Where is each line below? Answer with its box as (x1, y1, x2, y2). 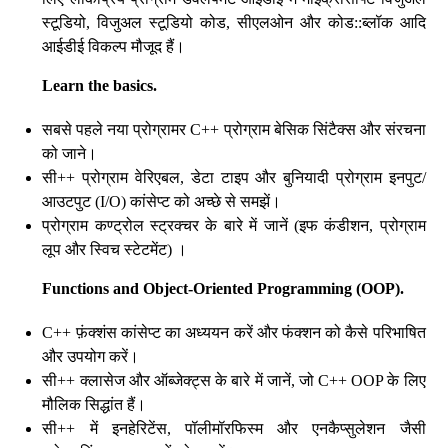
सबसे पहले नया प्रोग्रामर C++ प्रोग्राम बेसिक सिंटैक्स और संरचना (42, 121, 426, 138)
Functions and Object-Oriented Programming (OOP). (22, 280, 405, 297)
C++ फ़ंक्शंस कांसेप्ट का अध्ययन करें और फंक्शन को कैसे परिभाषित (42, 324, 426, 341)
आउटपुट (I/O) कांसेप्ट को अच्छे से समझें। (42, 193, 282, 210)
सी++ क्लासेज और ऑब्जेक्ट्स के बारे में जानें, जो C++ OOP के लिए (42, 372, 426, 389)
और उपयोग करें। (42, 348, 140, 365)
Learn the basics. (22, 77, 158, 94)
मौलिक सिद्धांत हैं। (42, 396, 147, 413)
